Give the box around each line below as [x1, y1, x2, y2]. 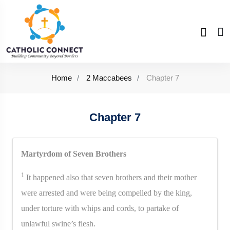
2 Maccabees [86, 73, 132, 82]
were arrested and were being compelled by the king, [21, 188, 192, 197]
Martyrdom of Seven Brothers [21, 149, 126, 158]
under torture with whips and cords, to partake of [21, 203, 179, 213]
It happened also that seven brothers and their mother [24, 172, 197, 182]
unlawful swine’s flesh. [21, 219, 95, 228]
